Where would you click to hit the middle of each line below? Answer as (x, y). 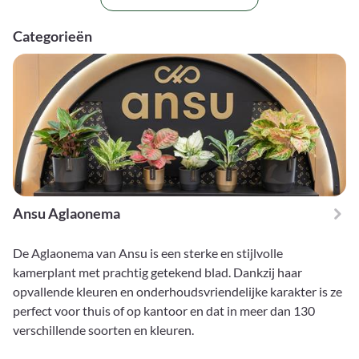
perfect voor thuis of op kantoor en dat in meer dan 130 (164, 311)
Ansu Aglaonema (67, 214)
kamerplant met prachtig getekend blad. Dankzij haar (157, 272)
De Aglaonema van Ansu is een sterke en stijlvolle (148, 253)
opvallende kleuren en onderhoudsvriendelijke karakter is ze (177, 292)
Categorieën (52, 36)
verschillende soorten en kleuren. (103, 330)
